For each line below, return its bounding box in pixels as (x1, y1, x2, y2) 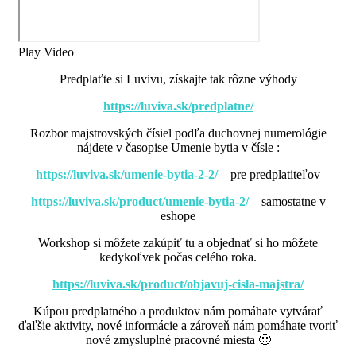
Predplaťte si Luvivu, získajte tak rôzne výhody (59, 72, 297, 86)
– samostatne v (248, 195, 326, 208)
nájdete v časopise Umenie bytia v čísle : (76, 141, 280, 154)
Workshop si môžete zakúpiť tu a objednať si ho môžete (38, 236, 318, 250)
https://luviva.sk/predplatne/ (103, 99, 253, 113)
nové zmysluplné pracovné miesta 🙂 (85, 333, 271, 346)
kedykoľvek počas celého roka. (99, 250, 257, 264)
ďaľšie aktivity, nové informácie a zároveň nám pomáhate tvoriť (18, 319, 338, 332)
